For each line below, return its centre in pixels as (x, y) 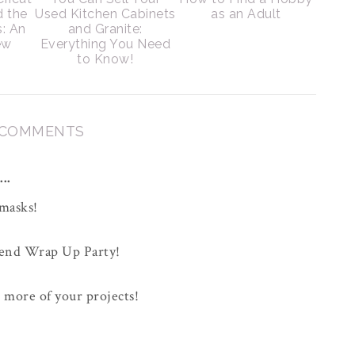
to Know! (105, 59)
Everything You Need (105, 44)
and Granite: (105, 29)
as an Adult (246, 14)
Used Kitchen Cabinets (105, 14)
